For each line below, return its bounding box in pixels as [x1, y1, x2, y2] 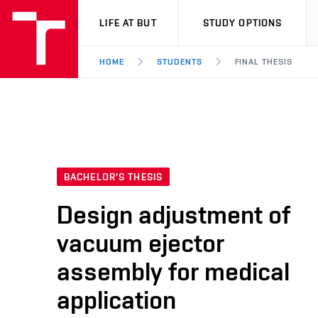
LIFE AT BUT [99, 17, 157, 28]
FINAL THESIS [234, 57, 293, 67]
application [57, 285, 176, 315]
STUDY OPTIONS [202, 17, 283, 28]
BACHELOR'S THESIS [64, 171, 163, 183]
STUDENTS [156, 57, 202, 67]
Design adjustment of [57, 199, 290, 230]
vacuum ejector [57, 228, 224, 258]
